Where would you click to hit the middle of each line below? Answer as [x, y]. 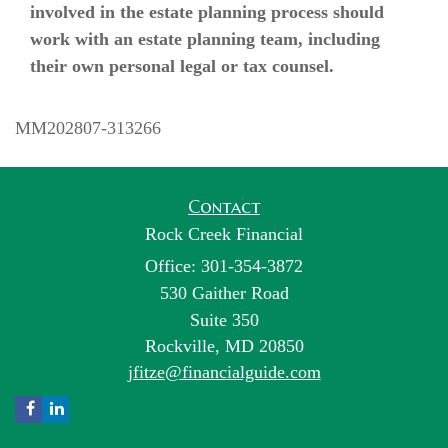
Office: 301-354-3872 [224, 266]
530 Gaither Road [224, 293]
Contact [224, 206]
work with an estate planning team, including [205, 39]
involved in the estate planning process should [207, 12]
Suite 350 [224, 320]
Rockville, [182, 346]
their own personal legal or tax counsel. [182, 66]
